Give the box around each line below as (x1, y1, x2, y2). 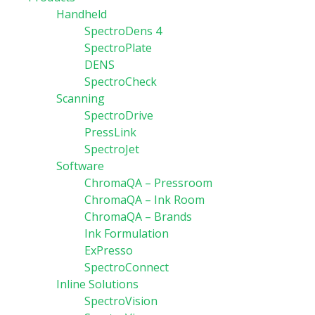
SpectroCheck (84, 74, 157, 89)
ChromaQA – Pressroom (84, 175, 212, 191)
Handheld (56, 6, 107, 22)
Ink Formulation (84, 226, 169, 241)
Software (56, 158, 104, 174)
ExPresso (84, 243, 133, 258)
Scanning (56, 91, 105, 106)
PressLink (84, 124, 136, 140)
